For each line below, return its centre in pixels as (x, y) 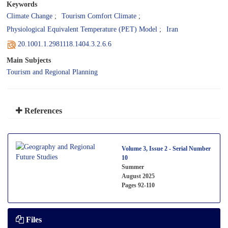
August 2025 (138, 176)
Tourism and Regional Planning (52, 72)
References (42, 111)
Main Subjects (29, 60)
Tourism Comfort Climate (99, 16)
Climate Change (30, 16)
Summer (133, 167)
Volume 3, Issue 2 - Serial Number (166, 148)
